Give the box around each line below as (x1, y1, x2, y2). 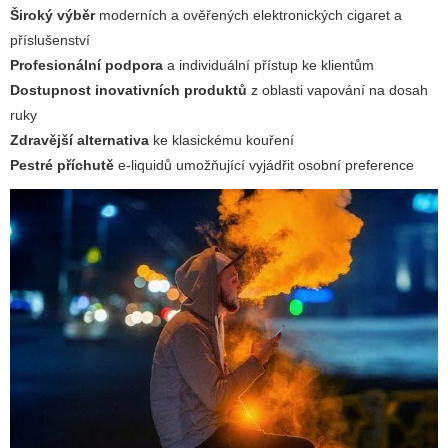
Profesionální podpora (10, 57, 163, 74)
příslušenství (10, 32, 90, 49)
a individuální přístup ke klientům (163, 57, 374, 74)
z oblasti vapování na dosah (247, 82, 428, 99)
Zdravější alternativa (10, 132, 149, 149)
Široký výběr (10, 7, 95, 24)
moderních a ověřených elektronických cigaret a (95, 7, 402, 24)
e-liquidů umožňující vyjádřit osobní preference (114, 157, 414, 174)
